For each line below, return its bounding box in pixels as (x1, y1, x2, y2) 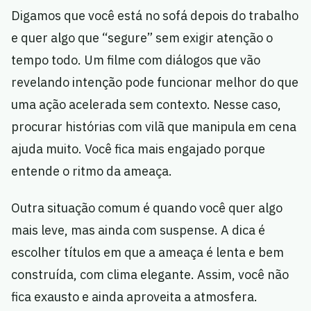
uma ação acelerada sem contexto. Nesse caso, (11, 96, 281, 113)
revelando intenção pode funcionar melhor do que (11, 74, 299, 91)
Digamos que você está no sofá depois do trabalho (11, 8, 299, 24)
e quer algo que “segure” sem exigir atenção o (11, 30, 273, 47)
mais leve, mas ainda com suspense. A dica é (11, 222, 265, 239)
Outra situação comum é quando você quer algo (11, 200, 283, 217)
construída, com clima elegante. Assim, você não (11, 267, 289, 283)
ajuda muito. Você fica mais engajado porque (11, 141, 265, 158)
